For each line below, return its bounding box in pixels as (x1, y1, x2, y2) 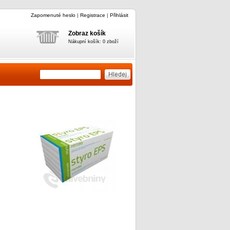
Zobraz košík (68, 29, 106, 37)
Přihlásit (109, 12, 128, 18)
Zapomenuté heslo (30, 12, 75, 18)
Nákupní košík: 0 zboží (68, 39, 119, 44)
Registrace (80, 12, 105, 18)
